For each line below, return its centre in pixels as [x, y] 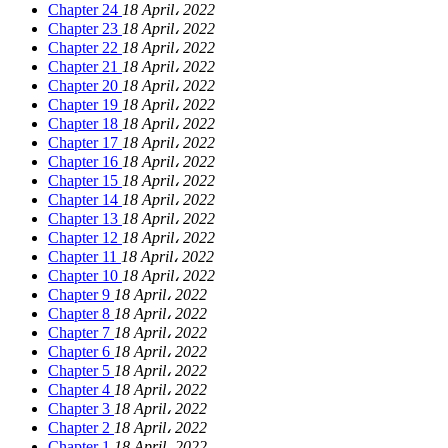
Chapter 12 [85, 238]
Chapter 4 [81, 390]
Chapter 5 [81, 371]
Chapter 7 [81, 333]
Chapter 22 [85, 48]
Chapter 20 [85, 86]
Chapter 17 [85, 143]
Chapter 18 [85, 124]
